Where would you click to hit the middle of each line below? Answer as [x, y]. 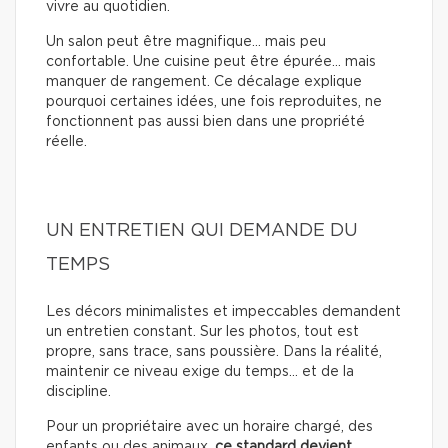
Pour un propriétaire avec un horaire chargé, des [209, 426]
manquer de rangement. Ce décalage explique [204, 81]
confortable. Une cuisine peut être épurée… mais [211, 61]
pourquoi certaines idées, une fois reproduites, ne [214, 101]
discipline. [78, 391]
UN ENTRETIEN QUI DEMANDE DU [202, 230]
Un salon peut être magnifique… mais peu [186, 41]
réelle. [66, 141]
